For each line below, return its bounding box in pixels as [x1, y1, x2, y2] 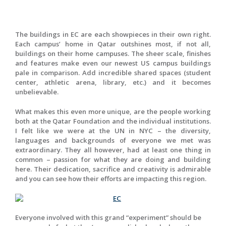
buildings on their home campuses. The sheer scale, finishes [15, 49, 211, 59]
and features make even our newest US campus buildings [15, 59, 211, 68]
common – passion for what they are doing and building [15, 154, 211, 164]
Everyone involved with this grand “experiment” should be [15, 213, 201, 222]
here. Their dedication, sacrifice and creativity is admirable [15, 164, 211, 174]
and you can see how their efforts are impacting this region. [15, 174, 206, 183]
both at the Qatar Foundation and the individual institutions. [15, 116, 211, 126]
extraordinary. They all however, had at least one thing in [15, 145, 211, 154]
